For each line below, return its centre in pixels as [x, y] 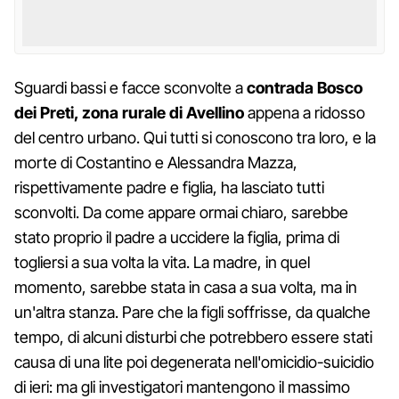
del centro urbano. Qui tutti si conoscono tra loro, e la [195, 137]
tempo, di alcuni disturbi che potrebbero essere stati [193, 337]
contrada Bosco [305, 87]
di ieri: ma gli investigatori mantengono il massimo [182, 387]
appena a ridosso [305, 112]
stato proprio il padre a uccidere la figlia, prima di [177, 237]
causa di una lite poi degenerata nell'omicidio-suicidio [194, 362]
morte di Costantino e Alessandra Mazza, [156, 162]
